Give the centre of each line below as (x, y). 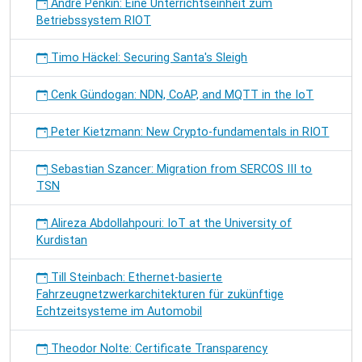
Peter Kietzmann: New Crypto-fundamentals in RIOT (189, 132)
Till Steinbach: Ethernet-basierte (135, 278)
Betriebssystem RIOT (94, 21)
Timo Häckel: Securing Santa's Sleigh (148, 58)
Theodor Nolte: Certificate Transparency (158, 349)
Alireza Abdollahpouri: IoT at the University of (170, 223)
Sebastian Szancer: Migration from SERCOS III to (180, 169)
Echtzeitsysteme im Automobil (119, 311)
